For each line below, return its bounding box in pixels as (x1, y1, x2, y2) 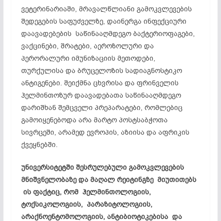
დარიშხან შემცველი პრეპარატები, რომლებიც (21, 103, 183, 112)
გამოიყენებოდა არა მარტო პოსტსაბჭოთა (21, 115, 168, 125)
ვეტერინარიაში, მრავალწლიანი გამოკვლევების (21, 4, 192, 14)
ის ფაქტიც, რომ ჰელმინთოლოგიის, (21, 187, 151, 197)
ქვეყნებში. (21, 140, 58, 149)
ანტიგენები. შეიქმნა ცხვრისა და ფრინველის (21, 78, 179, 88)
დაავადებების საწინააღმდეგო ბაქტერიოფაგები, (21, 29, 195, 38)
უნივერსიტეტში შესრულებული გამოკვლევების (21, 162, 184, 172)
